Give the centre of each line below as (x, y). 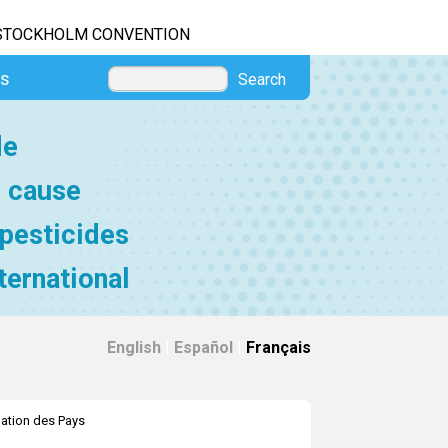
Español (203, 347)
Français (278, 347)
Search (262, 79)
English (134, 347)
